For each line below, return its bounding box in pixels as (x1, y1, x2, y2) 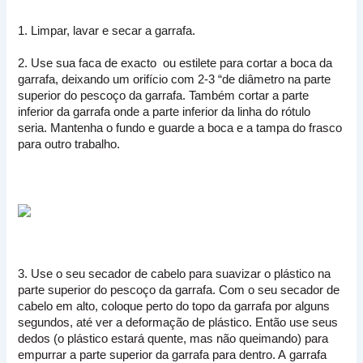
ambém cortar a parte (194, 89, 310, 103)
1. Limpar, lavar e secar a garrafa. (18, 24, 196, 38)
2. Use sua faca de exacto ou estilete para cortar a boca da (18, 57, 333, 70)
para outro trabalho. (18, 138, 121, 152)
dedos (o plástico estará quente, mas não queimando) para (18, 332, 329, 346)
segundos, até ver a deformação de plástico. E (18, 316, 264, 330)
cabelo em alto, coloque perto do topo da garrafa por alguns (18, 300, 331, 314)
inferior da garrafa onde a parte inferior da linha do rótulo (18, 105, 311, 119)
